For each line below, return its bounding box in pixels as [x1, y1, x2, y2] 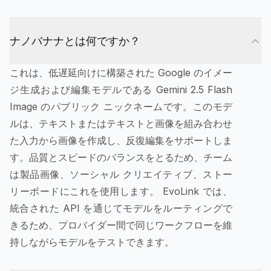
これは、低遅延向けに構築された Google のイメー [10, 67, 232, 79]
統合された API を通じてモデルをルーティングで [10, 202, 232, 214]
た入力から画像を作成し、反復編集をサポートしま [10, 134, 232, 146]
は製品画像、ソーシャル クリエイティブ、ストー [10, 168, 232, 180]
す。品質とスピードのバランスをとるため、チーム [10, 151, 232, 163]
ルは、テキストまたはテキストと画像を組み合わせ [10, 117, 232, 129]
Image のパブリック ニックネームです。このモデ [10, 100, 232, 113]
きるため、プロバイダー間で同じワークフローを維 [10, 219, 232, 231]
